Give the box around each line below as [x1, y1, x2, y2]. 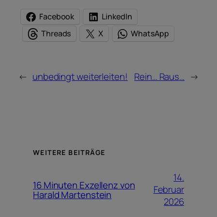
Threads [41, 28, 71, 39]
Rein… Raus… [134, 70, 185, 83]
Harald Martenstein [33, 188, 112, 201]
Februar [153, 183, 184, 196]
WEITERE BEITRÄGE [33, 147, 106, 157]
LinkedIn [102, 11, 132, 22]
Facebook [39, 11, 75, 22]
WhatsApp [131, 28, 169, 39]
